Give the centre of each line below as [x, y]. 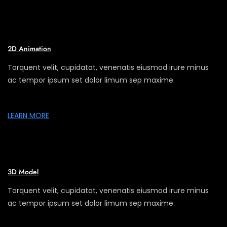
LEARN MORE [28, 115]
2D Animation [29, 48]
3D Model [23, 172]
